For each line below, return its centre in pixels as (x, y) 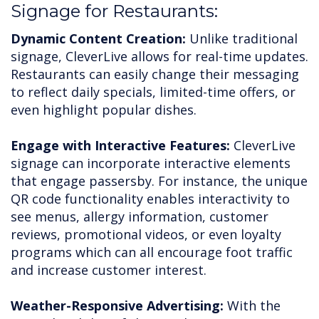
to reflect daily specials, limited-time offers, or (153, 92)
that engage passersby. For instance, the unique (159, 181)
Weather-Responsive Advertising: (119, 306)
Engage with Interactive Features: (120, 146)
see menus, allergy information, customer (140, 217)
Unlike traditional (242, 39)
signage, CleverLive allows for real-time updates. (159, 57)
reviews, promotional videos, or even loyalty (146, 235)
